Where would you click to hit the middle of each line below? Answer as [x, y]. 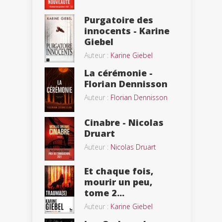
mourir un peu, [118, 182]
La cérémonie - [118, 73]
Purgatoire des [119, 20]
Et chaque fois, [119, 171]
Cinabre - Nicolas [124, 123]
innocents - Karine [127, 31]
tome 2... [104, 193]
